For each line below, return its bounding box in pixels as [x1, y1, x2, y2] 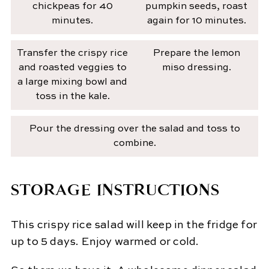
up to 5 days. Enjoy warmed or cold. [10, 237, 199, 248]
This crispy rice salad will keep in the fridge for [10, 220, 257, 231]
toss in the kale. [35, 91, 110, 101]
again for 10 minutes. [147, 16, 246, 26]
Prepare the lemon [153, 48, 240, 58]
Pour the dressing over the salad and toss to [29, 124, 240, 134]
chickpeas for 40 [32, 1, 113, 11]
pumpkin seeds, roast [145, 1, 248, 11]
